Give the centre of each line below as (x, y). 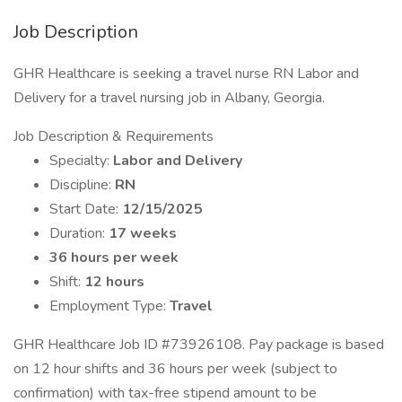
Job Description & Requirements (114, 136)
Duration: (79, 233)
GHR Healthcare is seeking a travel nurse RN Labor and (186, 74)
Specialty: (81, 161)
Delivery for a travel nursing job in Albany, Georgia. (169, 98)
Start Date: (86, 209)
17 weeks (143, 233)
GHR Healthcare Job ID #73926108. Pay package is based (199, 345)
